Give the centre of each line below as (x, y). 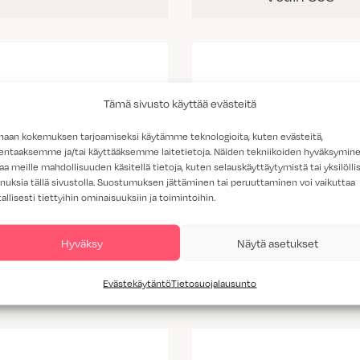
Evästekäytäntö (137, 283)
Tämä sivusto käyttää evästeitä (180, 103)
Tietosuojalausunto (214, 283)
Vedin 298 (59, 282)
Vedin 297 (300, 282)
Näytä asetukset (277, 242)
